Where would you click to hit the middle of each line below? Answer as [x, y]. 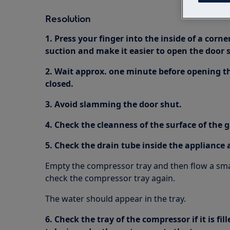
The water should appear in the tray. [116, 199]
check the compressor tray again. [110, 178]
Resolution [68, 18]
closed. [59, 84]
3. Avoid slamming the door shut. [113, 104]
